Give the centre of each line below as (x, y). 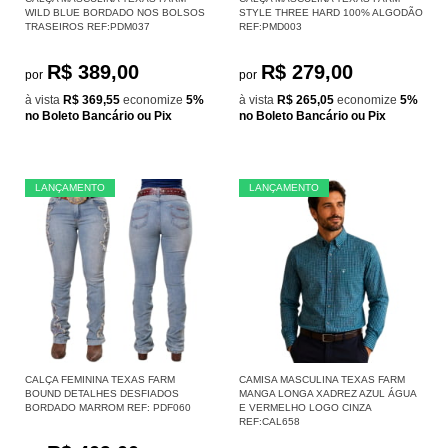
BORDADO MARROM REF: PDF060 (108, 407)
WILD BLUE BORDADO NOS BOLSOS (115, 12)
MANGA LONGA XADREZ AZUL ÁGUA (327, 393)
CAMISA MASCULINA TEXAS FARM (322, 379)
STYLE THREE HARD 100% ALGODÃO (331, 12)
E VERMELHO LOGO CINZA (305, 407)
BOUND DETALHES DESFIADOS (102, 393)
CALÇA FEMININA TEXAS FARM (100, 379)
